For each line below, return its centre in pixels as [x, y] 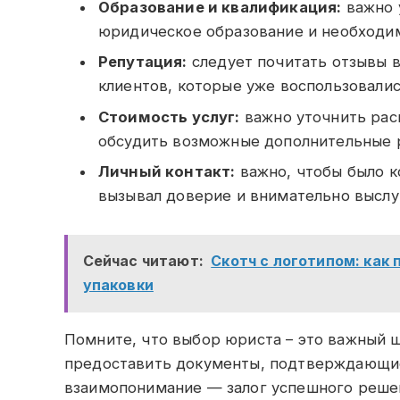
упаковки [118, 285]
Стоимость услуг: [169, 117]
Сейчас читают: [143, 261]
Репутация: [143, 62]
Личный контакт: [167, 171]
